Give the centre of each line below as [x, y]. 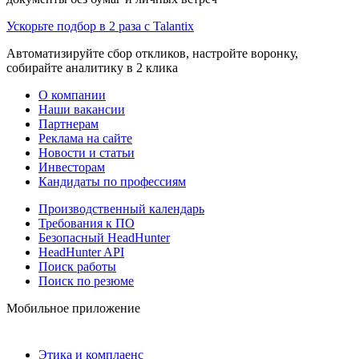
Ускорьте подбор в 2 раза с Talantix [100, 26]
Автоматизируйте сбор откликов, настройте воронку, [152, 53]
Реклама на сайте [85, 138]
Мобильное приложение [73, 308]
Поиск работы [77, 266]
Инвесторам [72, 167]
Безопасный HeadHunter [104, 237]
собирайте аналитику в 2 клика [92, 67]
